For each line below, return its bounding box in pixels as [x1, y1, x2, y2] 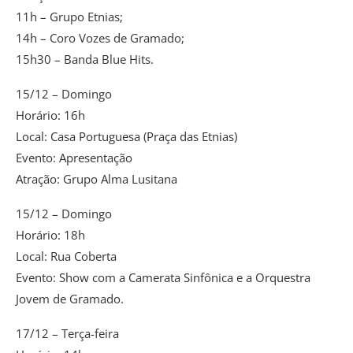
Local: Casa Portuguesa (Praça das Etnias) [16, 128, 237, 144]
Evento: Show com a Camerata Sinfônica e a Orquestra [16, 269, 310, 285]
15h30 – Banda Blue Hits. [16, 50, 154, 67]
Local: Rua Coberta [16, 247, 117, 264]
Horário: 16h [16, 106, 85, 123]
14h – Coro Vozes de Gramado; [16, 29, 184, 46]
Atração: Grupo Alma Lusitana [16, 170, 177, 187]
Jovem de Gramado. [16, 290, 124, 307]
